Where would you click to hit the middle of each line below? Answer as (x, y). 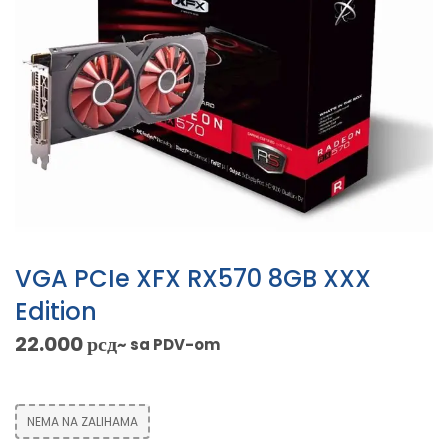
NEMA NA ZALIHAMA (82, 422)
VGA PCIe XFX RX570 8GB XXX (193, 279)
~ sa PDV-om (168, 345)
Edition (56, 312)
